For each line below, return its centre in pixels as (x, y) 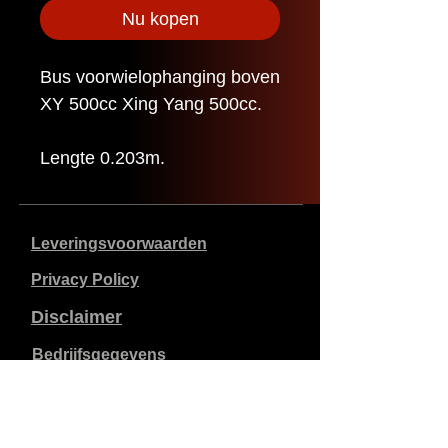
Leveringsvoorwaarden (119, 244)
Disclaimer (76, 317)
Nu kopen (160, 19)
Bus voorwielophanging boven (160, 77)
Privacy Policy (85, 280)
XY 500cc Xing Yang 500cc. (151, 104)
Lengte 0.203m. (102, 158)
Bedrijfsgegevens (99, 355)
